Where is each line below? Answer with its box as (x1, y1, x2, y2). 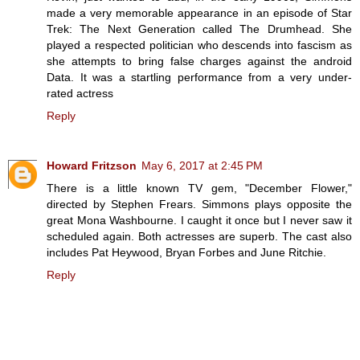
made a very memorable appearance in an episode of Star (47, 6, 352, 20)
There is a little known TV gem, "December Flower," (47, 182, 352, 195)
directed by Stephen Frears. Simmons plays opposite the (47, 198, 352, 211)
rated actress (47, 87, 113, 100)
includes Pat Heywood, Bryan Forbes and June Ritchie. (47, 246, 326, 260)
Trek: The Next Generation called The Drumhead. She (47, 22, 352, 36)
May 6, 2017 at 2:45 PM (141, 159, 263, 173)
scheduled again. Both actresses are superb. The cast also (47, 230, 352, 243)
